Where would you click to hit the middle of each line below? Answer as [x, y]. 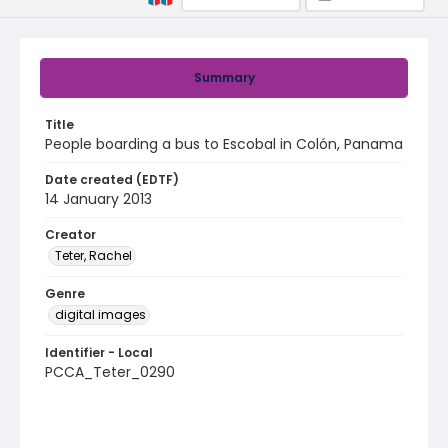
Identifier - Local [99, 352]
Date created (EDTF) [112, 179]
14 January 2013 [98, 199]
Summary [224, 77]
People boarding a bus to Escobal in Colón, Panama [224, 144]
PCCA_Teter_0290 [110, 372]
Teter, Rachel [93, 255]
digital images [100, 314]
